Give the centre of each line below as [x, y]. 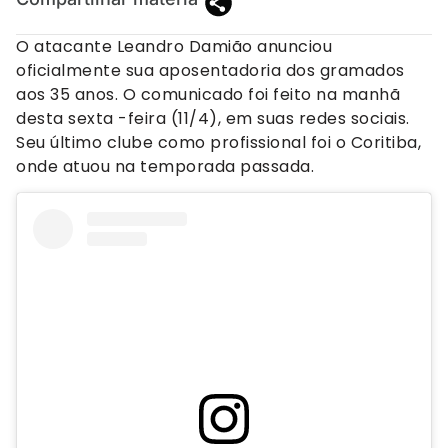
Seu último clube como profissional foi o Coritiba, [218, 142]
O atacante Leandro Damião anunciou [174, 46]
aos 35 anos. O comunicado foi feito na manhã [208, 94]
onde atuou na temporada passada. [165, 166]
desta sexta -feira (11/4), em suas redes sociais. [213, 118]
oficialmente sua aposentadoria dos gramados [210, 70]
